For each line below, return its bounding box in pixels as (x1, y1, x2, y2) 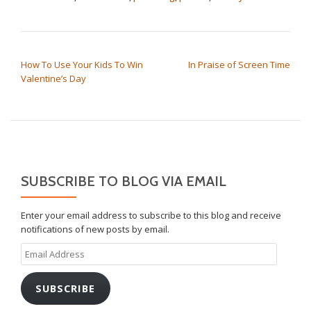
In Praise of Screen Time (188, 58, 290, 72)
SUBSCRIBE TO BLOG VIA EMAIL (21, 173, 226, 190)
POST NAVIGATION (20, 42, 133, 59)
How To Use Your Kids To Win (21, 58, 143, 72)
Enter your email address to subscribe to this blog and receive (21, 209, 281, 222)
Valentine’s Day (21, 72, 86, 85)
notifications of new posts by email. (21, 223, 169, 236)
